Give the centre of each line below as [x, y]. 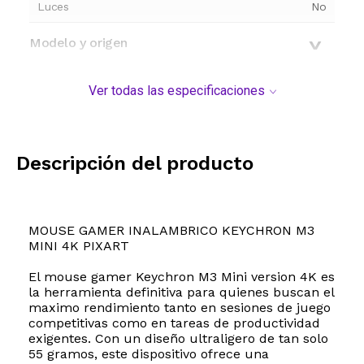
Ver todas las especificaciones [176, 91]
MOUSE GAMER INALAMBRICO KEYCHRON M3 [171, 231]
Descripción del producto [135, 164]
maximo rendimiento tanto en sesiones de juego [180, 308]
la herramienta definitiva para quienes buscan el [181, 292]
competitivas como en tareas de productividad [174, 323]
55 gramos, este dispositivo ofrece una [149, 354]
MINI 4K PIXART [79, 246]
